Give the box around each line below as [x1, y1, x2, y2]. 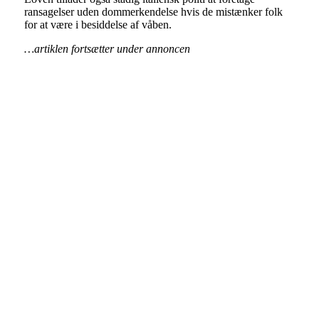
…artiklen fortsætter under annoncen [23, 42, 190, 55]
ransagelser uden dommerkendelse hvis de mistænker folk [23, 5, 283, 18]
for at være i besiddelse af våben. [23, 18, 172, 31]
